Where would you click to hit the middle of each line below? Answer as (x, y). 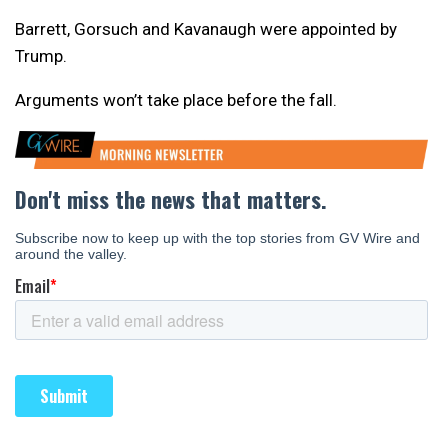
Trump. (41, 55)
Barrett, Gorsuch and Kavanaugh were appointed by (206, 28)
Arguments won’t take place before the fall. (176, 99)
